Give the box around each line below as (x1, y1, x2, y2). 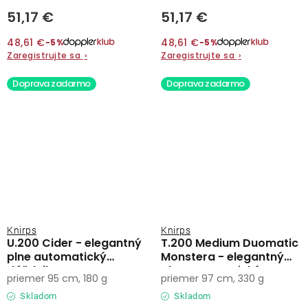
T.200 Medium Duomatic (161, 234, 298, 251)
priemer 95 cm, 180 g (7, 271, 107, 285)
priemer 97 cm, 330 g (161, 271, 264, 285)
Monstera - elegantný (161, 248, 284, 265)
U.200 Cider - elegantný (7, 234, 142, 251)
